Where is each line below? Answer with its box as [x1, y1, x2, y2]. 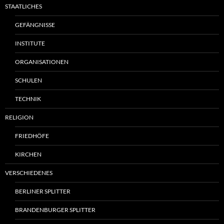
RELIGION [5, 113, 33, 121]
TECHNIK [15, 94, 41, 102]
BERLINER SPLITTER [15, 187, 70, 195]
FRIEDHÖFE [15, 131, 49, 139]
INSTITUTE [15, 39, 45, 47]
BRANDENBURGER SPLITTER [15, 205, 95, 213]
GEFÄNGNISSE [15, 20, 55, 28]
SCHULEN [15, 76, 42, 84]
